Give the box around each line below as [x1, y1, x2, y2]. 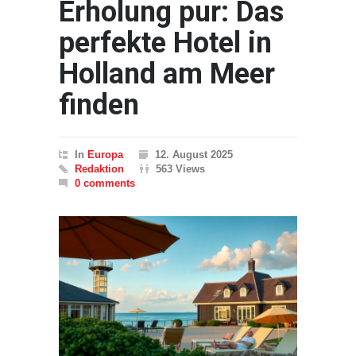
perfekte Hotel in [59, 26, 272, 60]
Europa [87, 149, 123, 161]
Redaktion [75, 163, 124, 175]
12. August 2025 [155, 149, 233, 161]
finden [59, 88, 139, 122]
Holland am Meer [59, 57, 275, 91]
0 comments [75, 177, 135, 189]
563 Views [156, 163, 205, 175]
